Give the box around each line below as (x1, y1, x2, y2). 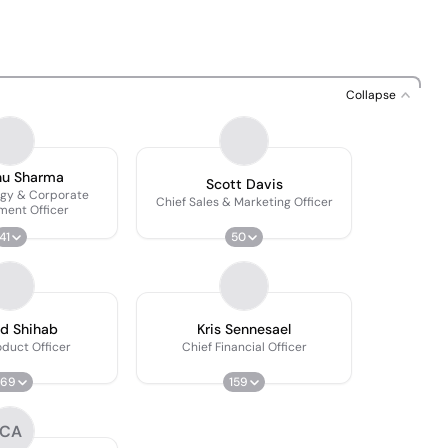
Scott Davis (205, 175, 283, 193)
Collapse (346, 87, 396, 103)
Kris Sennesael (197, 320, 291, 338)
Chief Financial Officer (181, 339, 307, 355)
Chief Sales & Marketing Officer (155, 194, 333, 210)
